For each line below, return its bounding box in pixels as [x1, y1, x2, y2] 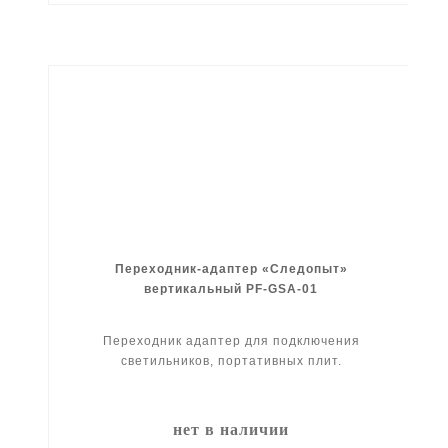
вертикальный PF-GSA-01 [144, 281, 319, 296]
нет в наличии [173, 420, 290, 438]
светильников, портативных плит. [120, 353, 342, 368]
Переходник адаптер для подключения [102, 333, 360, 348]
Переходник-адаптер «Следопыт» [114, 261, 348, 276]
